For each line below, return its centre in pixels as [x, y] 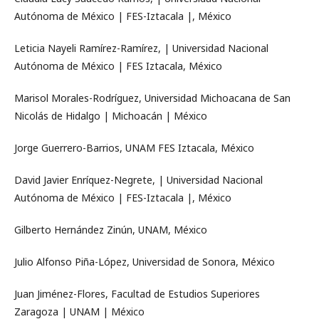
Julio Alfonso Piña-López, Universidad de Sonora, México [145, 262]
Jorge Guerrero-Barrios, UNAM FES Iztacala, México [134, 148]
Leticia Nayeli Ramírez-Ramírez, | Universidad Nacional [141, 48]
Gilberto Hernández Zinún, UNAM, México [111, 230]
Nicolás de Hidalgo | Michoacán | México [111, 116]
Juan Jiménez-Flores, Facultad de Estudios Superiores [137, 294]
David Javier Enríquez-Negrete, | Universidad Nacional [138, 180]
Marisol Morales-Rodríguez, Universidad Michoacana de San [152, 98]
